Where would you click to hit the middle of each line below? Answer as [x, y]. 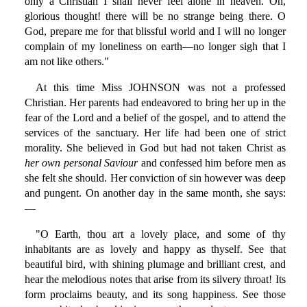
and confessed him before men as [212, 163]
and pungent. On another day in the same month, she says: [155, 193]
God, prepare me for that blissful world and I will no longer [155, 32]
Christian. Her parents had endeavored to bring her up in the [155, 103]
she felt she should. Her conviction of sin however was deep [155, 178]
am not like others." [66, 62]
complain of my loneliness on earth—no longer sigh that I [155, 47]
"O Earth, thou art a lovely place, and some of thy [160, 234]
